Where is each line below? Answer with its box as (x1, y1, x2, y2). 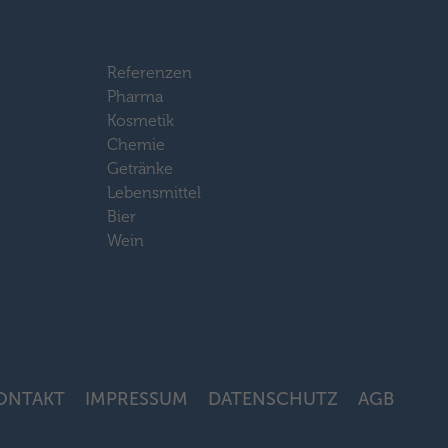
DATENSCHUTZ (207, 387, 338, 410)
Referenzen (107, 62, 193, 82)
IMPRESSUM (84, 387, 188, 410)
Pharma (107, 86, 164, 106)
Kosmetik (107, 110, 175, 130)
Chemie (107, 134, 166, 154)
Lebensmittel (107, 182, 202, 202)
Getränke (107, 158, 174, 178)
